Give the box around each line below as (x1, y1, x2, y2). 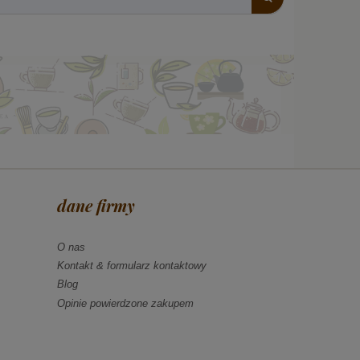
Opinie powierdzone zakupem (57, 297, 194, 309)
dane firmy (57, 194, 135, 217)
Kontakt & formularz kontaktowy (57, 260, 207, 272)
